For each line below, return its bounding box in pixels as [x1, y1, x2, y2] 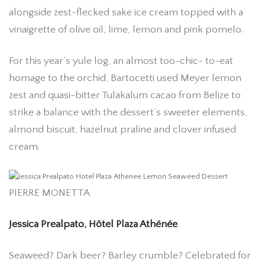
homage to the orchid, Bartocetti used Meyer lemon [9, 72, 241, 84]
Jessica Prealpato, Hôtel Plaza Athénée [9, 218, 177, 231]
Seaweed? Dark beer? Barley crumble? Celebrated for [9, 250, 251, 262]
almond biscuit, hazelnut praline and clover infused [9, 123, 236, 135]
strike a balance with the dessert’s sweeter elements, [9, 106, 247, 118]
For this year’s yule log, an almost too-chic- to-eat [9, 54, 233, 67]
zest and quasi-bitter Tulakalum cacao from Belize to [9, 89, 241, 101]
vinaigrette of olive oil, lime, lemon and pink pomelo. [9, 24, 243, 36]
